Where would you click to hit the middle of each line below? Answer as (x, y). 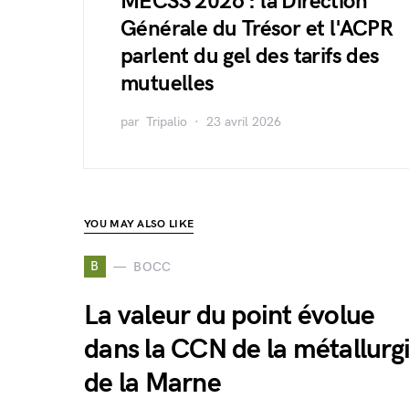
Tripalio (167, 122)
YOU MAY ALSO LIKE (139, 224)
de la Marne (152, 383)
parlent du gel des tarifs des (250, 56)
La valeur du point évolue (230, 316)
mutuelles (168, 84)
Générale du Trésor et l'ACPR (257, 29)
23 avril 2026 (244, 122)
